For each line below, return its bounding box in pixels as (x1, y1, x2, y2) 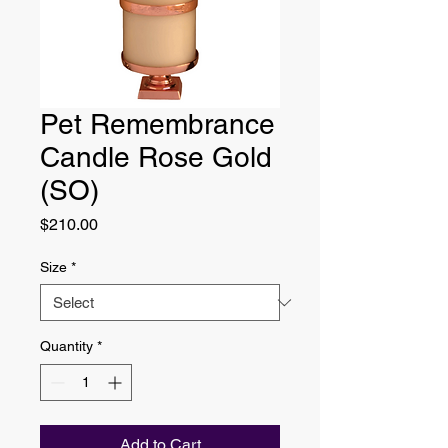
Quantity (40, 338, 93, 354)
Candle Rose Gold (40, 141, 272, 173)
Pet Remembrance (40, 108, 275, 140)
